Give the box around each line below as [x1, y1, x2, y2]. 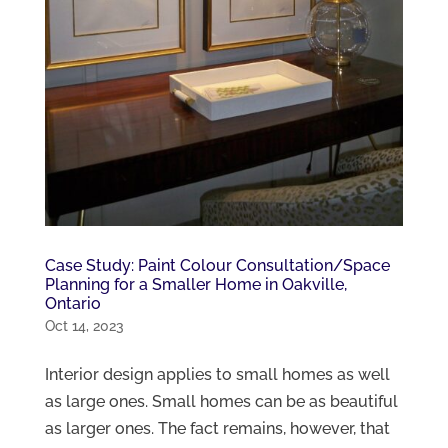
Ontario [44, 293, 101, 313]
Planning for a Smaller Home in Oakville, [44, 274, 347, 294]
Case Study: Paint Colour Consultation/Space [44, 255, 390, 275]
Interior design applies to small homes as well [44, 364, 390, 384]
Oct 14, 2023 [44, 317, 124, 334]
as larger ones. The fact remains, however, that [44, 418, 390, 438]
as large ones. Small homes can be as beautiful [44, 391, 398, 411]
